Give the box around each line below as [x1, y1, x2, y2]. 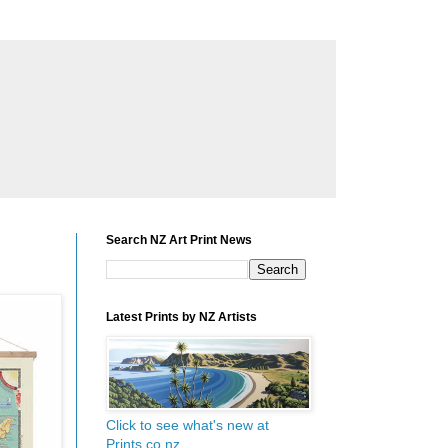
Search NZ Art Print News [106, 233, 252, 247]
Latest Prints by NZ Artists [106, 310, 257, 324]
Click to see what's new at [106, 417, 269, 433]
